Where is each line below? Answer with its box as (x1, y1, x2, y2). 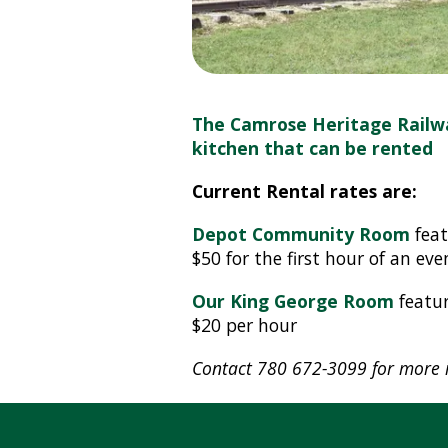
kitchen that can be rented (192, 135, 433, 160)
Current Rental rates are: (192, 178, 417, 203)
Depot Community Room (192, 221, 410, 246)
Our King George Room (192, 288, 394, 313)
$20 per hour (192, 312, 297, 337)
